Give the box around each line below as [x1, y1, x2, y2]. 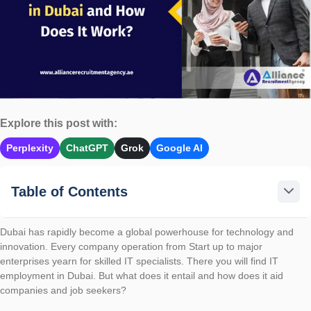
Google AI [156, 142, 203, 154]
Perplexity [6, 142, 53, 154]
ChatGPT [66, 142, 108, 154]
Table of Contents [11, 184, 128, 200]
